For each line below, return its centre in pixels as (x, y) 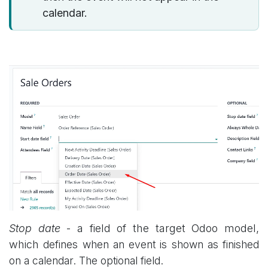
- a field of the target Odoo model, (160, 228)
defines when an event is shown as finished (151, 244)
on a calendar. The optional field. (86, 260)
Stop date (35, 228)
